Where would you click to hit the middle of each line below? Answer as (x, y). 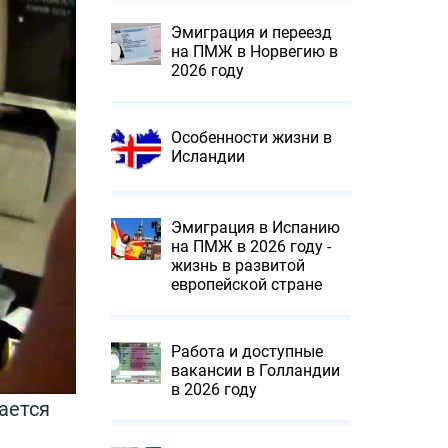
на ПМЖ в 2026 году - (251, 246)
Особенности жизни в (251, 137)
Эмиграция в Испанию (255, 227)
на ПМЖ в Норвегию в (254, 51)
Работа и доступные (247, 351)
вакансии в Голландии (255, 370)
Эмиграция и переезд (251, 32)
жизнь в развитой (238, 265)
